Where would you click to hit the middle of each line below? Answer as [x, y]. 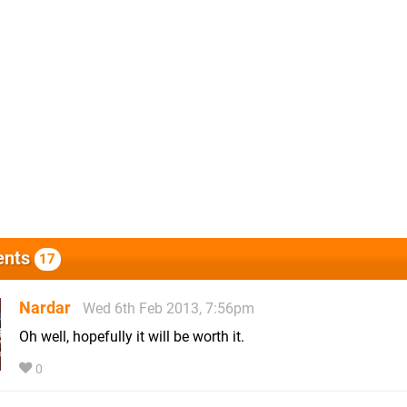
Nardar [45, 307]
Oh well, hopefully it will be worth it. [132, 336]
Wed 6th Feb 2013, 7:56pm [169, 308]
